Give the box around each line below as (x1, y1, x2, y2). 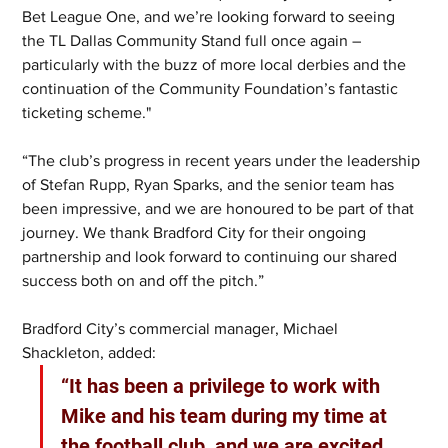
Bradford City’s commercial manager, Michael (22, 320, 343, 338)
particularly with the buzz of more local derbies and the (22, 56, 411, 74)
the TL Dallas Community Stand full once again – (22, 32, 366, 50)
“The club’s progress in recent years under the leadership (22, 152, 425, 170)
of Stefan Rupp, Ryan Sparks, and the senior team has (22, 176, 399, 194)
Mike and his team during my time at (61, 404, 393, 429)
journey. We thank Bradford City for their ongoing (22, 224, 371, 242)
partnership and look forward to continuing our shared (22, 248, 402, 266)
